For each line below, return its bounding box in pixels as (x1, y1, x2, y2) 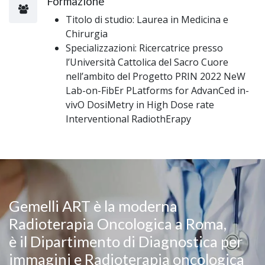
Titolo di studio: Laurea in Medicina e (66, 12, 228, 26)
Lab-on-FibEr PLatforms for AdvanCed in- (66, 83, 249, 97)
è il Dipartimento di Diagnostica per (9, 232, 243, 250)
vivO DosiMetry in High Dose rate (66, 98, 214, 111)
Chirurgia (66, 27, 108, 40)
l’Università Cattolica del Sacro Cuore (66, 55, 228, 69)
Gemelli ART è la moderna (9, 196, 177, 215)
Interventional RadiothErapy (66, 112, 191, 125)
